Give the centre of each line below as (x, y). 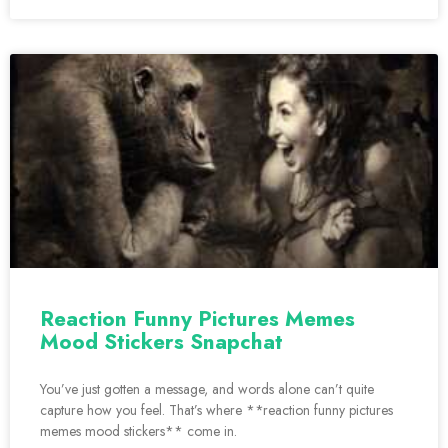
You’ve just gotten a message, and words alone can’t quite (207, 389)
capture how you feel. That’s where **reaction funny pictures (216, 410)
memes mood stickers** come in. (138, 431)
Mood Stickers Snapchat (161, 342)
